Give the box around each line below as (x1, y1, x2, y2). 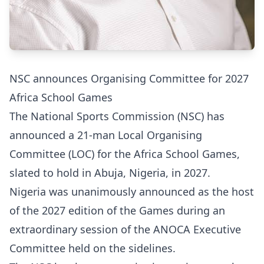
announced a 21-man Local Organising (9, 128, 202, 142)
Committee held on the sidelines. (9, 241, 176, 255)
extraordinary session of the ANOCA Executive (9, 222, 241, 236)
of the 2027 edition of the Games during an (9, 203, 225, 217)
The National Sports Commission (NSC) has (9, 109, 225, 123)
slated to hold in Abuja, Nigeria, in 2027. (9, 166, 210, 180)
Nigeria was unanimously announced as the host (9, 184, 254, 199)
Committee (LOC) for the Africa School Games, (9, 147, 240, 161)
